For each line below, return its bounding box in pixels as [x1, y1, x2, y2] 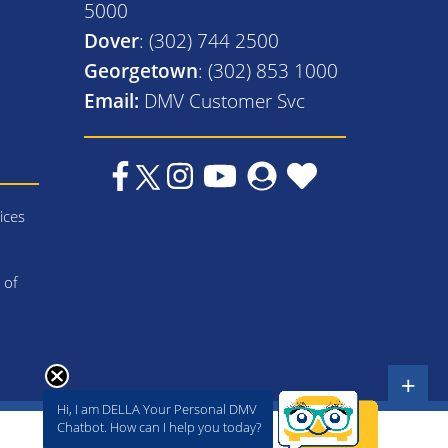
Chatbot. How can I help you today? [57, 418, 261, 436]
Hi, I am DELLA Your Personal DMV [57, 400, 257, 418]
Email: [83, 87, 139, 113]
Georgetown [83, 57, 198, 83]
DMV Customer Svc [143, 87, 305, 113]
